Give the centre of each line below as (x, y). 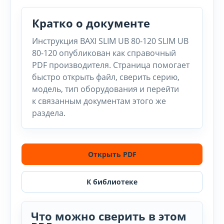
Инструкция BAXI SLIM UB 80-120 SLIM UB (110, 41)
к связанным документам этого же (99, 101)
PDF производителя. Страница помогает (111, 65)
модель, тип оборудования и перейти (105, 89)
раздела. (49, 113)
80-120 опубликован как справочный (104, 53)
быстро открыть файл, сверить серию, (106, 77)
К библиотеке (112, 182)
